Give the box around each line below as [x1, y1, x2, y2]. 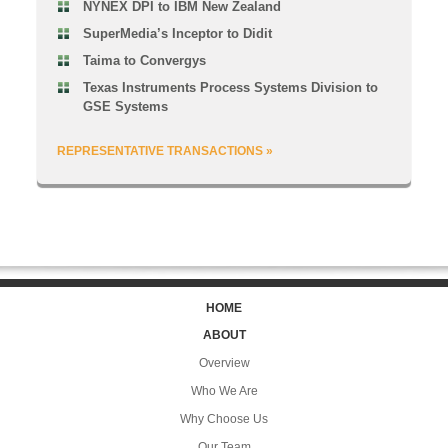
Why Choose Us [180, 411, 268, 426]
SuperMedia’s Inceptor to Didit [83, 25, 272, 41]
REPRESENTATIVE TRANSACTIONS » [57, 143, 273, 158]
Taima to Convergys [83, 52, 206, 68]
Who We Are [190, 383, 258, 398]
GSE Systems [83, 98, 168, 114]
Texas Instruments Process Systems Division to [83, 79, 378, 95]
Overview [198, 355, 250, 370]
